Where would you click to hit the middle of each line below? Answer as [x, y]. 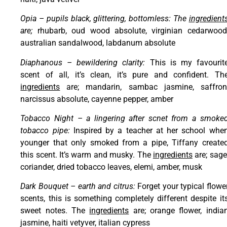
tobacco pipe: [47, 131]
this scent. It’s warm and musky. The [87, 155]
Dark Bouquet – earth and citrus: [79, 186]
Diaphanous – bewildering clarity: [83, 62]
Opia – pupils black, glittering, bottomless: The [105, 19]
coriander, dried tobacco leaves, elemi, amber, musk [111, 167]
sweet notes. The [55, 211]
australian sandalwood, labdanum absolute [98, 43]
